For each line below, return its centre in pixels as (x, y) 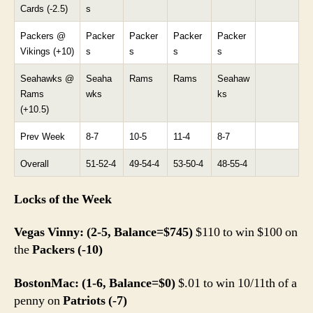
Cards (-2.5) (44, 8)
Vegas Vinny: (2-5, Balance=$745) (103, 232)
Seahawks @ (47, 78)
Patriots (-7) (95, 300)
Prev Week (43, 136)
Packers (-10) (67, 250)
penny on (38, 300)
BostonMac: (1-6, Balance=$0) (95, 283)
